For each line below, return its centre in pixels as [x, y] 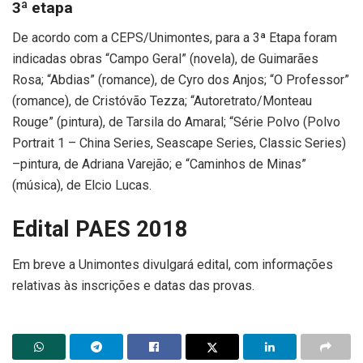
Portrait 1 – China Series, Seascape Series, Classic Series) [179, 143]
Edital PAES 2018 [100, 229]
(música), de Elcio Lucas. [82, 185]
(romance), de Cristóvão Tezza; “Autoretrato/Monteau [162, 100]
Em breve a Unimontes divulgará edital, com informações [173, 265]
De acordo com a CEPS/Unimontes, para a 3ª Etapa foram [175, 37]
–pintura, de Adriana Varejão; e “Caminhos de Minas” [159, 164]
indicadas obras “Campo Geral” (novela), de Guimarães [165, 58]
